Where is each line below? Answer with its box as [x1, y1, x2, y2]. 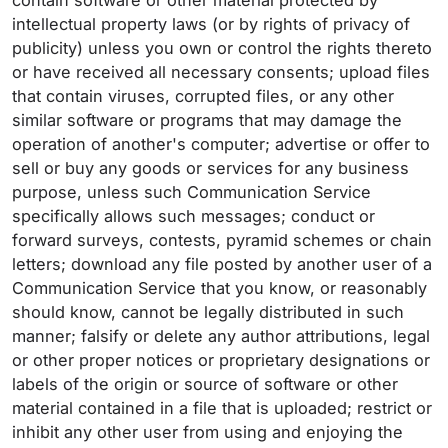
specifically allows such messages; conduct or [12, 206, 375, 226]
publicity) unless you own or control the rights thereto [12, 38, 432, 58]
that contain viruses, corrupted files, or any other [12, 86, 394, 106]
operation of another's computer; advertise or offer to [12, 134, 430, 154]
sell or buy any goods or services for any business [12, 158, 409, 178]
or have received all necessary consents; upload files [12, 62, 430, 82]
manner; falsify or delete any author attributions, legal [12, 326, 430, 346]
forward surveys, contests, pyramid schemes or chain [12, 230, 432, 250]
